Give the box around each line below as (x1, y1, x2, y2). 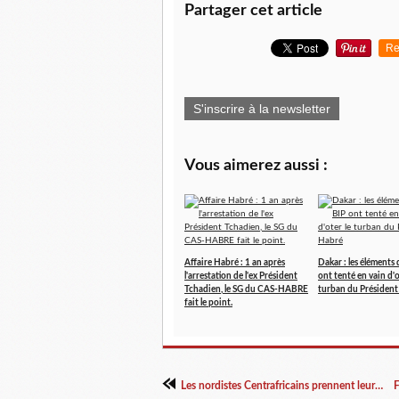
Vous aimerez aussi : (184, 158, 328, 174)
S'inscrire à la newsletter (193, 102, 330, 116)
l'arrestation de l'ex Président (184, 272, 297, 281)
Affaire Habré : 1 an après (184, 258, 285, 267)
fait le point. (184, 298, 232, 307)
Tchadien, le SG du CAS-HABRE (184, 285, 308, 294)
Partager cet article (184, 3, 322, 19)
